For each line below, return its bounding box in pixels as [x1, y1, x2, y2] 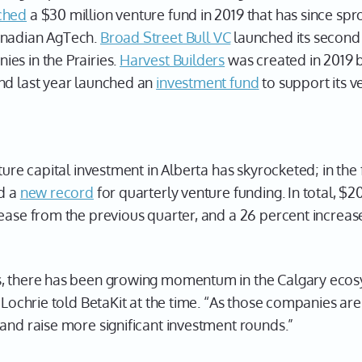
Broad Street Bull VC [99, 28, 231, 46]
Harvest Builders [120, 51, 225, 69]
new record [19, 183, 94, 201]
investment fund [156, 74, 259, 91]
